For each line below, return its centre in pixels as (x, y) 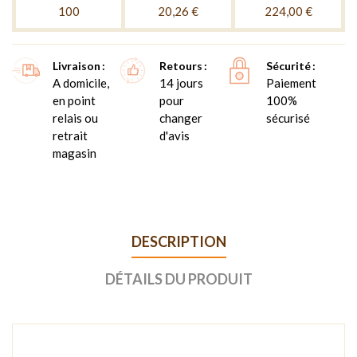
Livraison (76, 65)
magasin (75, 153)
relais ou (75, 118)
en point (74, 100)
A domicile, (81, 82)
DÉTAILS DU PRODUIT (178, 279)
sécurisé (288, 118)
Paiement (291, 82)
